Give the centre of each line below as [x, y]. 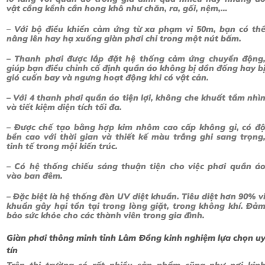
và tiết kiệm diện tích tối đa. [64, 107]
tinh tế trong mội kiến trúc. [62, 146]
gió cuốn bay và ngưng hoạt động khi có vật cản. [108, 77]
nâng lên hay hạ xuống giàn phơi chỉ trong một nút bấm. [124, 38]
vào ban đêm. [35, 176]
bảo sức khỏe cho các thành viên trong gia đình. [106, 215]
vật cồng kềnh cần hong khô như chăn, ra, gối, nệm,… [117, 9]
